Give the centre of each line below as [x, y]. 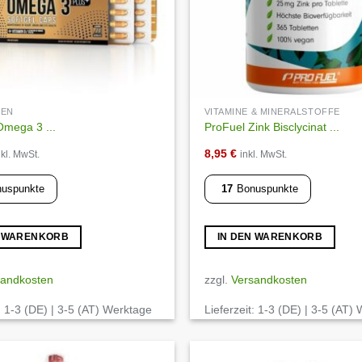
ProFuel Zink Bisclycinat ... [271, 126]
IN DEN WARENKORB [270, 236]
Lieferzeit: [231, 310]
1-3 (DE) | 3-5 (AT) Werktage [78, 310]
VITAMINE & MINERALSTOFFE [274, 112]
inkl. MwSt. [263, 155]
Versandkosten [269, 280]
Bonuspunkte [267, 189]
